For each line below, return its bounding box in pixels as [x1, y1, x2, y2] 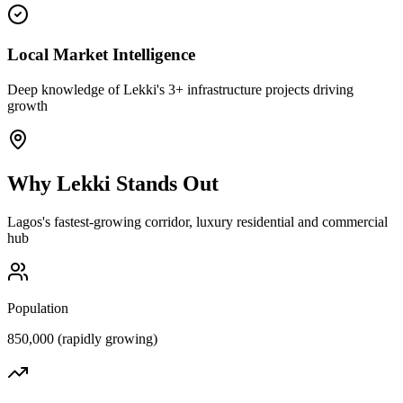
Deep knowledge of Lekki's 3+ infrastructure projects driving [7, 82, 354, 97]
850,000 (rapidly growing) [7, 330, 157, 346]
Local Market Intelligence [7, 45, 195, 65]
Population [7, 300, 68, 316]
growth [7, 98, 48, 113]
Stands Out [111, 171, 219, 195]
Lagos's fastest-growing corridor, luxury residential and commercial [7, 213, 388, 229]
